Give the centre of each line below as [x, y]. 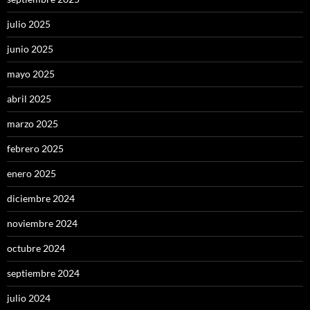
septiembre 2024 [43, 273]
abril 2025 [29, 98]
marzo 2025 [33, 123]
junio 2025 [30, 48]
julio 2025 [29, 24]
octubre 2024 [36, 248]
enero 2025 [31, 173]
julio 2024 [29, 298]
